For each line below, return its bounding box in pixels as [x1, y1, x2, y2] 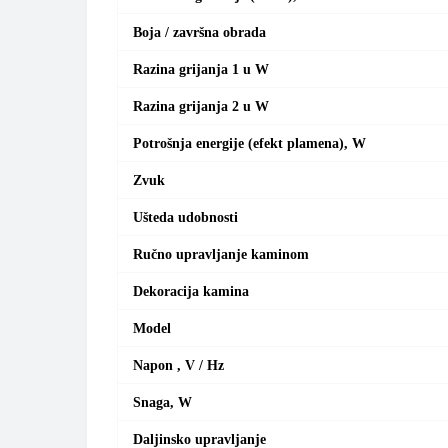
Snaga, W [133, 395, 192, 410]
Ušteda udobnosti [133, 210, 238, 225]
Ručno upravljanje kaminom [133, 247, 309, 262]
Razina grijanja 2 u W [133, 99, 269, 114]
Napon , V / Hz [133, 358, 224, 373]
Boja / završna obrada [133, 25, 266, 40]
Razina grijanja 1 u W [133, 62, 273, 77]
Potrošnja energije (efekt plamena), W [133, 136, 366, 151]
